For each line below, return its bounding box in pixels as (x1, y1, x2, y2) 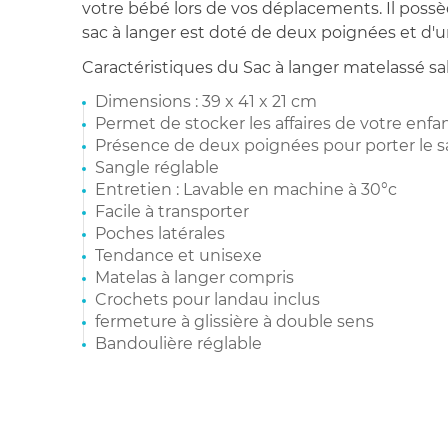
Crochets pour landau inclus (95, 289, 320, 309)
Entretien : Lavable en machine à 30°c (95, 179, 397, 199)
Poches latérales (95, 223, 225, 243)
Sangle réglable (95, 157, 219, 177)
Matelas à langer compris (95, 267, 294, 287)
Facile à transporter (95, 201, 249, 221)
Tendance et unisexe (95, 245, 262, 265)
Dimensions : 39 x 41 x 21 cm (95, 91, 317, 111)
